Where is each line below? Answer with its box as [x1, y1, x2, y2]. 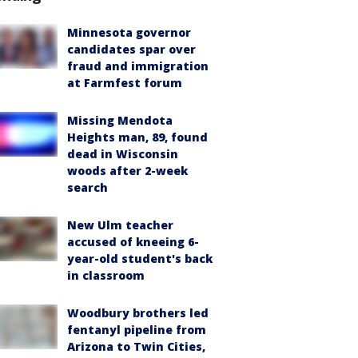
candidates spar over [67, 42, 196, 57]
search [67, 180, 108, 195]
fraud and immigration [67, 58, 209, 74]
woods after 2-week [67, 163, 188, 178]
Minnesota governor [67, 25, 191, 40]
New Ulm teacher [67, 217, 173, 233]
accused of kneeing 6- [67, 234, 199, 249]
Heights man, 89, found [67, 129, 208, 145]
